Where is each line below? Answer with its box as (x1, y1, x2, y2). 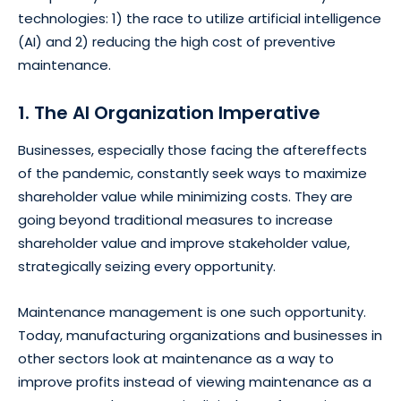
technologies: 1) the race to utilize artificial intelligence (18, 8, 381, 28)
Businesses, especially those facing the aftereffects (18, 140, 367, 159)
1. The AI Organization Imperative (18, 99, 320, 125)
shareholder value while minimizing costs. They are (18, 186, 353, 206)
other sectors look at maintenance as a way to (18, 348, 334, 368)
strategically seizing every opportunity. (18, 256, 276, 276)
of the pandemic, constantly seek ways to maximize (18, 163, 367, 183)
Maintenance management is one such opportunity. (18, 302, 366, 321)
